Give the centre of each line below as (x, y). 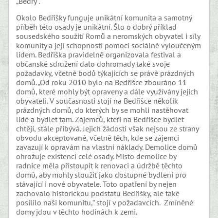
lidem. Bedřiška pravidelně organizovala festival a (99, 55)
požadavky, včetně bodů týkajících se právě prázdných (105, 73)
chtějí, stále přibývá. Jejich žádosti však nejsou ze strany (108, 129)
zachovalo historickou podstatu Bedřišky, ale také (98, 193)
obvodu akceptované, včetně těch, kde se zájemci (98, 138)
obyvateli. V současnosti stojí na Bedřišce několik (97, 101)
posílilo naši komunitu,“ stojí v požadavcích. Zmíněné (105, 203)
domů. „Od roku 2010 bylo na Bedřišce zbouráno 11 (102, 82)
